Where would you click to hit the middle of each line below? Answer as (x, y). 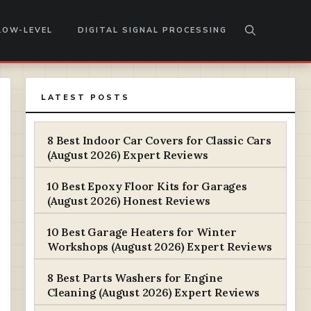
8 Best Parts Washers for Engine (135, 278)
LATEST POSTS (85, 98)
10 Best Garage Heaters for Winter (142, 232)
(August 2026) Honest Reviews (129, 201)
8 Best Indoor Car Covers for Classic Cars (159, 140)
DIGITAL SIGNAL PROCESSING (152, 30)
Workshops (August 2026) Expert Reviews (160, 246)
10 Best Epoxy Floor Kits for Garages (147, 186)
